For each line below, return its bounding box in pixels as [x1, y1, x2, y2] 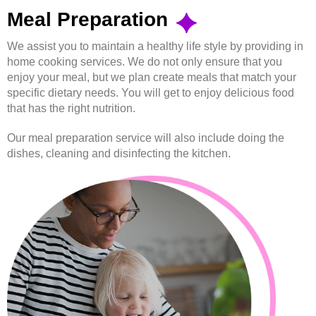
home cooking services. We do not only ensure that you [7, 55, 282, 68]
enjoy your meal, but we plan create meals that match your [7, 71, 296, 83]
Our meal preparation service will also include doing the [7, 131, 284, 144]
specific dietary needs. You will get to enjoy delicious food [7, 86, 294, 99]
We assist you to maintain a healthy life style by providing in [7, 39, 303, 52]
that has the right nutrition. [7, 102, 135, 114]
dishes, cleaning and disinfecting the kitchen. [7, 147, 231, 159]
